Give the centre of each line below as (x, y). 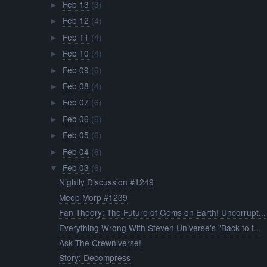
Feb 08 (75, 86)
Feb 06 (75, 118)
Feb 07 (75, 102)
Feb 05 (75, 135)
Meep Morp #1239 (94, 197)
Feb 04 (75, 151)
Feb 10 (75, 53)
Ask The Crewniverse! (100, 243)
